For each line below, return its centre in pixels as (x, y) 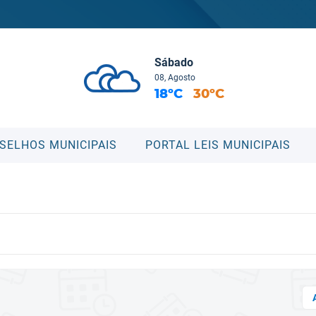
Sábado (174, 62)
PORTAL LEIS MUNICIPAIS (218, 145)
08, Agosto (175, 77)
